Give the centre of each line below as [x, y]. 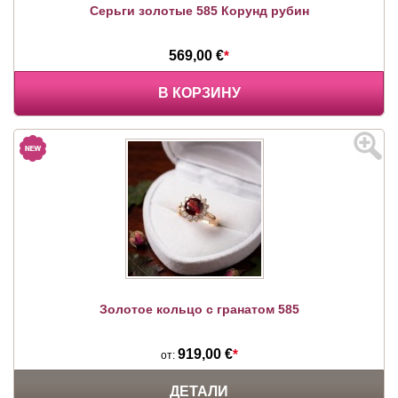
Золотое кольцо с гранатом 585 [199, 309]
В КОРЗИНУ [199, 92]
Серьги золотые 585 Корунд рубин [199, 10]
